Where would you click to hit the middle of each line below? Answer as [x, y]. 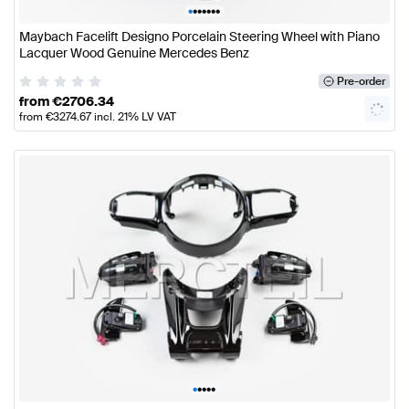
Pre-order [361, 81]
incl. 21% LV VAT [134, 116]
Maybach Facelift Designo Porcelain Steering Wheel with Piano [199, 37]
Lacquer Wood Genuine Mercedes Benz [134, 53]
